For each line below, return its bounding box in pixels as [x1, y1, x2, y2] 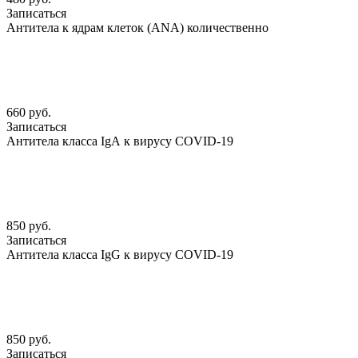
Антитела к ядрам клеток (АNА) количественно [6, 21, 268, 35]
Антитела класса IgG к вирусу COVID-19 [6, 248, 233, 262]
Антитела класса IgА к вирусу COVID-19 [6, 134, 233, 149]
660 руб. [6, 105, 51, 120]
